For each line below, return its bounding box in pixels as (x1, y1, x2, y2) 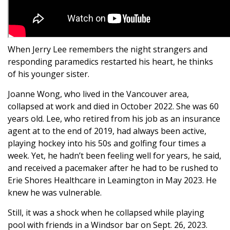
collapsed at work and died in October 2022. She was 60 (8, 101, 219, 112)
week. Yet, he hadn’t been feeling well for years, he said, (8, 150, 221, 161)
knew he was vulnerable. (8, 187, 102, 198)
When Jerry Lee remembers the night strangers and (8, 44, 207, 55)
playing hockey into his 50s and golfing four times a (8, 138, 206, 149)
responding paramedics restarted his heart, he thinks (8, 56, 213, 67)
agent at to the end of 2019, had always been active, (8, 125, 206, 137)
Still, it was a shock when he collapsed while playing (8, 207, 204, 218)
